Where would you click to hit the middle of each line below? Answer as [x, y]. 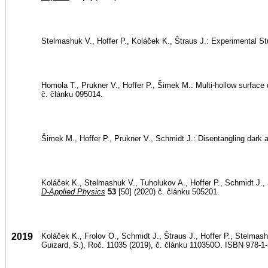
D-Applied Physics [73, 192]
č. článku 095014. [72, 94]
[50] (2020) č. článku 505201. [168, 192]
